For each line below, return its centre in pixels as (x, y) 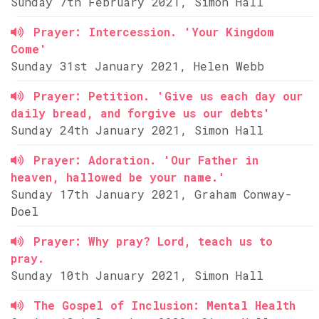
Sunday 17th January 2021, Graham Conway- (151, 194)
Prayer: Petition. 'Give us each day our (168, 96)
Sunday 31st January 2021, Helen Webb (137, 66)
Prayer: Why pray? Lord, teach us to (153, 241)
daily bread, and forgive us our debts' (141, 113)
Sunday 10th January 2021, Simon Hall (137, 275)
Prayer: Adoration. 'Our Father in (146, 160)
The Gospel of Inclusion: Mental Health (164, 305)
